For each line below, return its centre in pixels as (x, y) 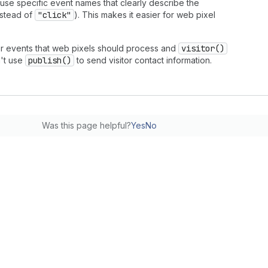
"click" (54, 15)
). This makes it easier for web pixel (145, 15)
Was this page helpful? (86, 125)
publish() (50, 60)
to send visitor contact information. (143, 60)
